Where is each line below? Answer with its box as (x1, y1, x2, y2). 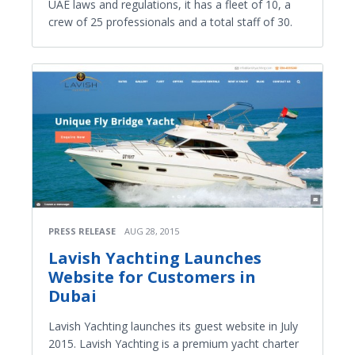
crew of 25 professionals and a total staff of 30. (48, 14, 292, 29)
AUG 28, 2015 (124, 224, 179, 237)
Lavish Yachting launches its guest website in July (48, 318, 298, 334)
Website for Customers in (48, 265, 256, 288)
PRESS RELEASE (48, 224, 116, 237)
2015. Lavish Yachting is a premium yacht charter (48, 335, 299, 351)
